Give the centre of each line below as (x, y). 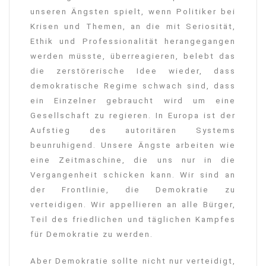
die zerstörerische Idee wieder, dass (133, 71)
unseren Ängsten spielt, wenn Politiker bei (133, 12)
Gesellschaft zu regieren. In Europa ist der (133, 116)
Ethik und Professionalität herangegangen (133, 42)
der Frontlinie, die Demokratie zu (133, 190)
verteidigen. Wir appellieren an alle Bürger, (133, 205)
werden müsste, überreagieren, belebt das (133, 56)
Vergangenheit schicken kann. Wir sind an (133, 175)
